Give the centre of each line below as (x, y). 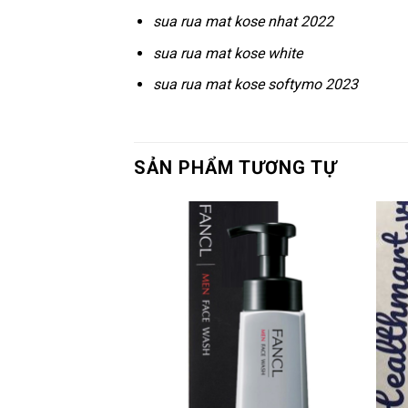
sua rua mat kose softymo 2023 (255, 85)
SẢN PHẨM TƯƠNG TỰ (235, 168)
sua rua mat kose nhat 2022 (243, 22)
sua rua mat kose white (227, 53)
